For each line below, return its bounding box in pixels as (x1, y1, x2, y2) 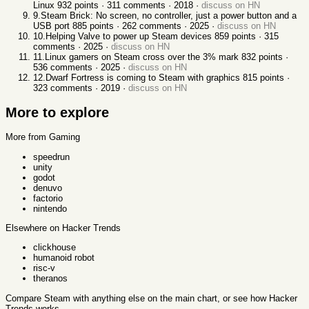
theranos (33, 273, 68, 284)
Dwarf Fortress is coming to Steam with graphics (46, 72, 240, 83)
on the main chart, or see (148, 292, 248, 303)
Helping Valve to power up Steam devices (46, 31, 212, 42)
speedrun (33, 151, 70, 162)
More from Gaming (6, 132, 80, 143)
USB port (33, 21, 70, 32)
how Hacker (250, 292, 297, 303)
